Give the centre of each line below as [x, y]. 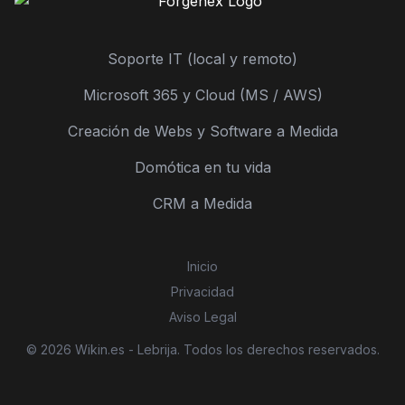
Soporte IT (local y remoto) [202, 59]
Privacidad [202, 292]
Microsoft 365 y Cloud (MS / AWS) [202, 95]
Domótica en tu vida [202, 167]
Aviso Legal [202, 317]
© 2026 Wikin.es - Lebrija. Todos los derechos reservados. [202, 349]
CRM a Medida [202, 203]
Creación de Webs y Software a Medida [202, 131]
